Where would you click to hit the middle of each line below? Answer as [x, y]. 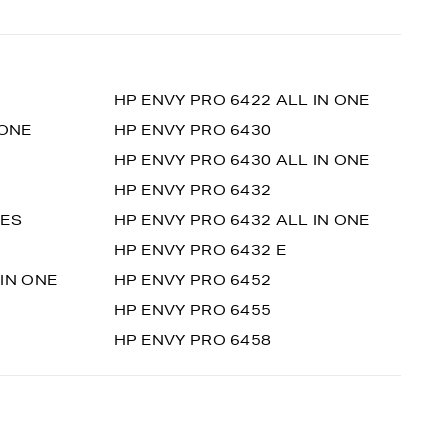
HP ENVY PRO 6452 [192, 280]
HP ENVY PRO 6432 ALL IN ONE [241, 220]
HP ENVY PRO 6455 [192, 310]
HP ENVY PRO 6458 [192, 340]
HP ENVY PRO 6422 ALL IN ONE [241, 100]
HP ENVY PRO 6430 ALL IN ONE [241, 160]
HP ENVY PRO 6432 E [199, 250]
